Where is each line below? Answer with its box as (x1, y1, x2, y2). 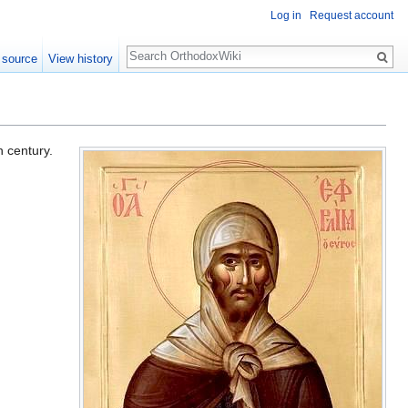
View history (48, 52, 114, 66)
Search (126, 36, 187, 57)
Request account (310, 9, 393, 23)
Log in (270, 9, 301, 23)
